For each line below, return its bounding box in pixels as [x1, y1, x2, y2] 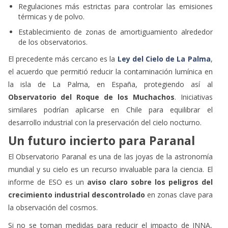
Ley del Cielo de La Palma [117, 53, 211, 64]
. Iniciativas [174, 92, 213, 102]
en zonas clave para [145, 189, 213, 199]
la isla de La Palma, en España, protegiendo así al [8, 79, 213, 89]
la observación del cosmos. [8, 202, 98, 212]
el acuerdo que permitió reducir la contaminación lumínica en [8, 66, 213, 76]
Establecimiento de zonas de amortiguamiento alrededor [18, 26, 213, 37]
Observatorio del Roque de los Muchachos [8, 92, 175, 102]
